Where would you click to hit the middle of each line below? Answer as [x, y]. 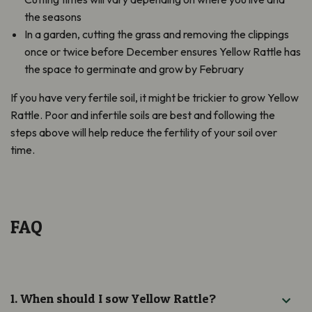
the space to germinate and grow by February [134, 69]
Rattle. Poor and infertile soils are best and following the [143, 115]
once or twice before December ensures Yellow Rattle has [163, 51]
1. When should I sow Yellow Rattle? [113, 298]
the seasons [53, 16]
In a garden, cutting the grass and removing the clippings [157, 34]
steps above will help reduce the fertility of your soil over [144, 132]
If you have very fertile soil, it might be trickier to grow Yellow [155, 97]
